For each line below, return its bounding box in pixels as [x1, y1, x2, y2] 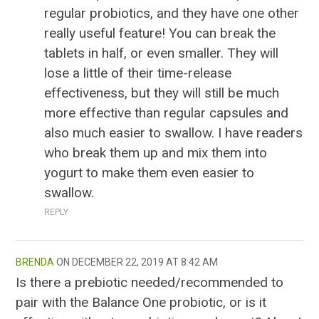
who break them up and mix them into [44, 145, 268, 162]
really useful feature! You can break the [44, 25, 276, 42]
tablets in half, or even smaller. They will [44, 45, 279, 62]
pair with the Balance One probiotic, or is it [16, 294, 267, 311]
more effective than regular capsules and [44, 105, 289, 122]
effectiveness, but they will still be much [44, 85, 280, 102]
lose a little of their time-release [44, 65, 232, 82]
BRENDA [16, 256, 55, 268]
